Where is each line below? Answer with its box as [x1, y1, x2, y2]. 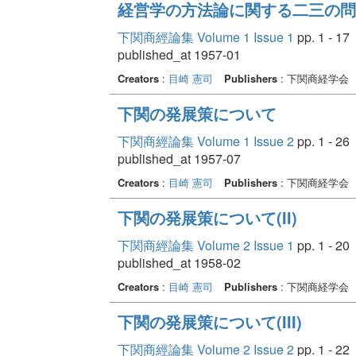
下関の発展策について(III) [117, 309, 302, 333]
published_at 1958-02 [117, 253, 241, 272]
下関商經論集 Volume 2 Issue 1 [117, 235, 294, 254]
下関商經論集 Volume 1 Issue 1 [117, 27, 294, 46]
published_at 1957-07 [117, 149, 241, 168]
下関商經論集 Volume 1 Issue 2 [117, 131, 294, 150]
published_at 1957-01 [117, 44, 241, 64]
